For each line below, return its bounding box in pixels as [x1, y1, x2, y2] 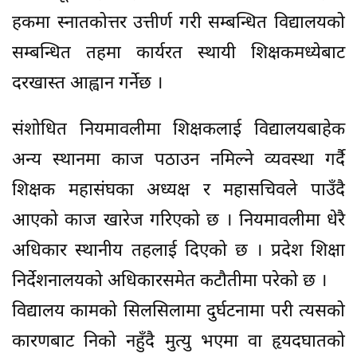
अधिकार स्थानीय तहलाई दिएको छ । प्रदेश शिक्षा [12, 240, 345, 264]
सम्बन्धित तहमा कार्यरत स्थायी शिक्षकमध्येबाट [12, 42, 345, 66]
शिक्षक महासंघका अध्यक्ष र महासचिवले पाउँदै [12, 179, 345, 203]
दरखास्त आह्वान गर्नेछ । [12, 73, 163, 96]
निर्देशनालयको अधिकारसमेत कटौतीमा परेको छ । [12, 270, 327, 294]
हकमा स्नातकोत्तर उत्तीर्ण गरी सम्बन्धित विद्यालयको [12, 12, 345, 36]
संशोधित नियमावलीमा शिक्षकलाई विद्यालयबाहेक [12, 119, 345, 143]
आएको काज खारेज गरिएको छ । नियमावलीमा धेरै [12, 210, 345, 233]
